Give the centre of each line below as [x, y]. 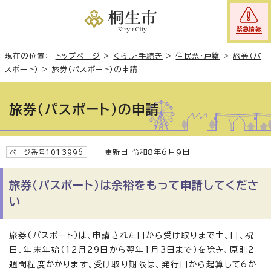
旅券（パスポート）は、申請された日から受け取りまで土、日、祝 [132, 235]
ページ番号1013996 [47, 152]
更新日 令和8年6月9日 [142, 152]
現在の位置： [30, 56]
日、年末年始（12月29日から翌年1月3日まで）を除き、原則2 [132, 250]
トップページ [78, 56]
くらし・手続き [138, 56]
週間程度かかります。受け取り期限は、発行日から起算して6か [133, 264]
